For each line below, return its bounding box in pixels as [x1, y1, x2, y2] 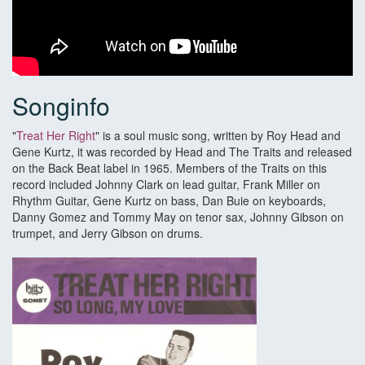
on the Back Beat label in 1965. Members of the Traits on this [12, 160, 327, 177]
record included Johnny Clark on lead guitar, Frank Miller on [12, 176, 320, 193]
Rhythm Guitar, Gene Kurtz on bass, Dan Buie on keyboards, [12, 192, 326, 209]
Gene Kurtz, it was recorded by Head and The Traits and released [12, 143, 352, 161]
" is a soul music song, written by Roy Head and [95, 127, 341, 144]
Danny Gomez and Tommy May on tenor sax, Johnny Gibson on [12, 209, 344, 226]
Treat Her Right [16, 127, 95, 144]
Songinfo [12, 88, 110, 124]
